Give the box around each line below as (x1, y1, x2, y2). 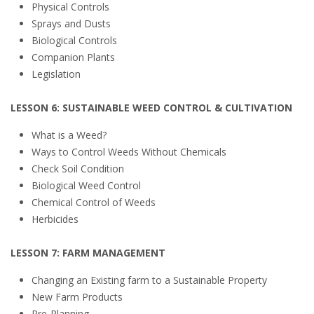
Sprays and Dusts (32, 17, 111, 30)
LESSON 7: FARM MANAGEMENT (11, 246, 165, 259)
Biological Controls (32, 34, 117, 47)
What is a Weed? (32, 128, 107, 142)
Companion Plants (32, 50, 115, 64)
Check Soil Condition (32, 162, 124, 175)
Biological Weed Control (32, 179, 141, 192)
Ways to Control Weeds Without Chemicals (32, 145, 226, 158)
